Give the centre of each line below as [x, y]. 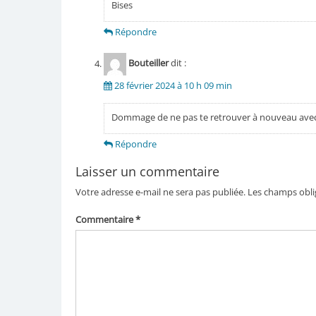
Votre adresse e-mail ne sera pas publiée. [160, 192]
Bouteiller [148, 63]
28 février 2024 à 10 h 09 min [173, 86]
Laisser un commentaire [147, 172]
